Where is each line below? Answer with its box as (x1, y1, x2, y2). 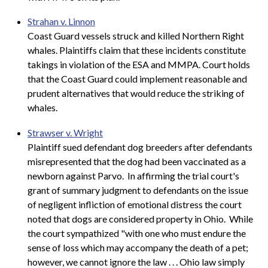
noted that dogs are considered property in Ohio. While (28, 212, 253, 224)
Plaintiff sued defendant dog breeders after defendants (28, 141, 252, 153)
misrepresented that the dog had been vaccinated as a (28, 155, 246, 167)
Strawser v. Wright (28, 126, 103, 138)
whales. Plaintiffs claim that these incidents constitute (28, 44, 246, 56)
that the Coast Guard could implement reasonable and (28, 73, 247, 85)
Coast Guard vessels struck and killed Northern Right (28, 30, 244, 42)
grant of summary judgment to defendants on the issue (28, 184, 248, 196)
